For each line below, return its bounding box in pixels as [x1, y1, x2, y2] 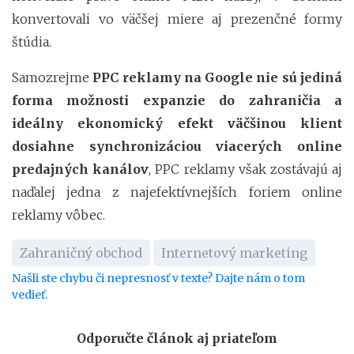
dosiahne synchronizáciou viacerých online [12, 138, 342, 155]
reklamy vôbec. [12, 207, 105, 224]
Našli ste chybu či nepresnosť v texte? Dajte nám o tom [12, 271, 305, 286]
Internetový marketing [161, 245, 307, 262]
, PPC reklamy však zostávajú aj [149, 161, 343, 178]
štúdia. [12, 34, 51, 51]
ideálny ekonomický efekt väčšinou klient [12, 115, 342, 132]
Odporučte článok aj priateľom [77, 330, 277, 347]
